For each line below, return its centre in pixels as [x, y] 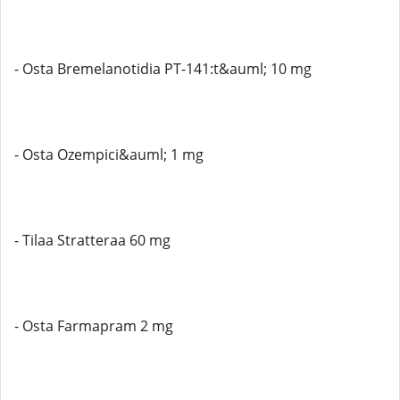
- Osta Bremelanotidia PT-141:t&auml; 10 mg [163, 69]
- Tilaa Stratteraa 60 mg [92, 240]
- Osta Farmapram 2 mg [94, 326]
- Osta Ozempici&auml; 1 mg [109, 154]
